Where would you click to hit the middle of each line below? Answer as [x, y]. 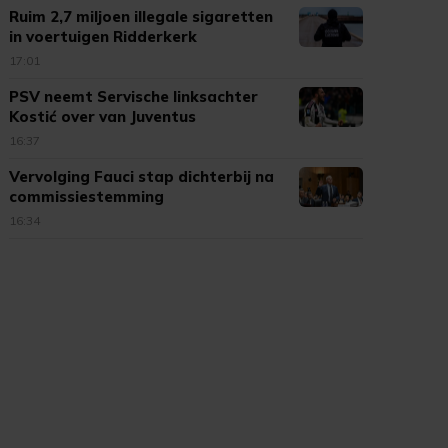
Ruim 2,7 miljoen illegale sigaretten [141, 16]
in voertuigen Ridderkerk [103, 36]
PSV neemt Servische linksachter [134, 96]
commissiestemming [87, 196]
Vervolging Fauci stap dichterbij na [142, 176]
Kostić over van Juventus [103, 116]
